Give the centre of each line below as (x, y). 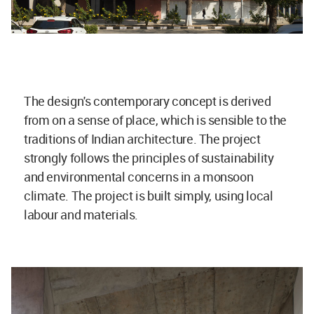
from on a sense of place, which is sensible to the (156, 120)
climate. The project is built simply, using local (149, 196)
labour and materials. (82, 215)
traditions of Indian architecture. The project (142, 139)
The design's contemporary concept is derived (148, 101)
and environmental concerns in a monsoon (139, 177)
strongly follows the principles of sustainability (149, 158)
